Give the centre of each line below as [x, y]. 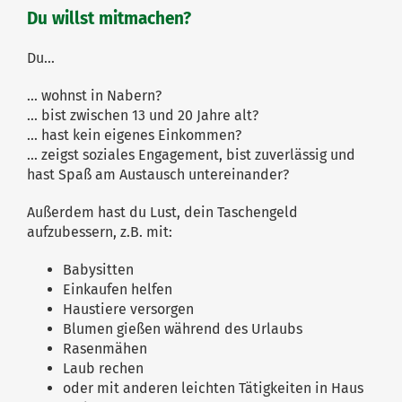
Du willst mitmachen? [109, 18]
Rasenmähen [105, 348]
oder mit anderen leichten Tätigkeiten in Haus [213, 388]
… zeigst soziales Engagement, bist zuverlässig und [191, 154]
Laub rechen [103, 368]
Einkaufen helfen [118, 289]
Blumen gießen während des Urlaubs [183, 328]
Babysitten [98, 269]
